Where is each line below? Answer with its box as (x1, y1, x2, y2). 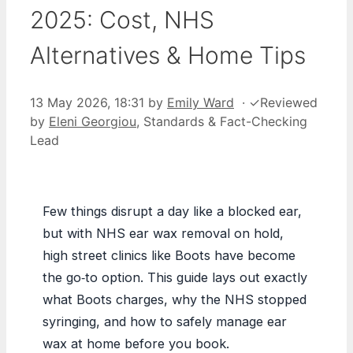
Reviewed (260, 94, 318, 110)
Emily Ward (167, 94, 234, 110)
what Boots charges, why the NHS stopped (43, 291, 307, 307)
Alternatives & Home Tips (30, 40, 306, 69)
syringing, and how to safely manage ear (43, 313, 287, 329)
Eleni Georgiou (49, 113, 136, 129)
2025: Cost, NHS (30, 5, 214, 34)
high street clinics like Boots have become (43, 247, 295, 263)
